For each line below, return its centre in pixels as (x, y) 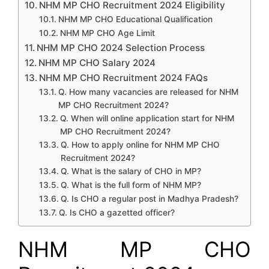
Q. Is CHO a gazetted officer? (116, 212)
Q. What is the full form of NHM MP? (131, 185)
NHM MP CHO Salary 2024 (97, 62)
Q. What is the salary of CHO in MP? (131, 171)
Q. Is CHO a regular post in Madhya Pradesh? (149, 198)
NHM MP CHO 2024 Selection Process (121, 47)
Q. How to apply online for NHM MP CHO (140, 144)
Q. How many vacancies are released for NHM (148, 92)
